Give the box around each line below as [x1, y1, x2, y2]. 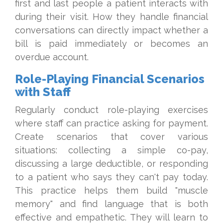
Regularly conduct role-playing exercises [15, 105, 208, 115]
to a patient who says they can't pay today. [15, 172, 208, 182]
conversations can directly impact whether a [15, 25, 208, 35]
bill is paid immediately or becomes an [15, 38, 208, 49]
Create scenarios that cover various [15, 131, 208, 142]
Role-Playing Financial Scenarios [15, 72, 205, 86]
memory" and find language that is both [15, 199, 208, 209]
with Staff [15, 85, 71, 99]
